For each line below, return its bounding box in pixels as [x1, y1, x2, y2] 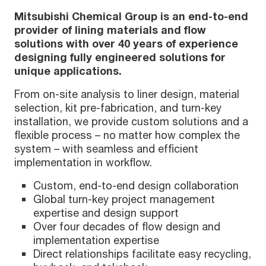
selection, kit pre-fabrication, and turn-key [14, 101, 221, 115]
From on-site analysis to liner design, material [14, 87, 239, 101]
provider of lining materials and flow [14, 23, 206, 37]
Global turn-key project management [33, 192, 215, 206]
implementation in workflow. [14, 156, 152, 169]
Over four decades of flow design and [33, 220, 220, 233]
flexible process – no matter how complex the [14, 128, 240, 142]
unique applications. [14, 64, 122, 78]
